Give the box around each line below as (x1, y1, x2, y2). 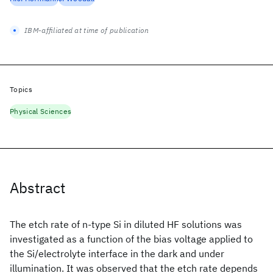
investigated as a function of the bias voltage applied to (10, 233, 253, 245)
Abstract (10, 178, 65, 197)
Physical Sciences (10, 107, 72, 116)
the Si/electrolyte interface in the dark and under (10, 247, 224, 260)
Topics (10, 85, 32, 94)
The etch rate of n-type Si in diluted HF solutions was (10, 218, 242, 230)
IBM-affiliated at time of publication (24, 26, 149, 35)
